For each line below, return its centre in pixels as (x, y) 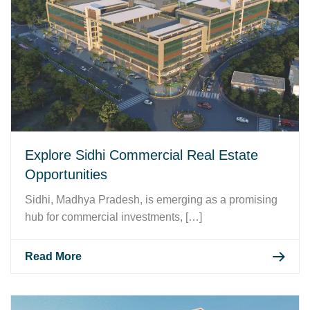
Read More (53, 256)
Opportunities (66, 174)
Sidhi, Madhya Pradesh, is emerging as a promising (151, 199)
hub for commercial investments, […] (113, 217)
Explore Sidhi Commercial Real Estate (142, 155)
